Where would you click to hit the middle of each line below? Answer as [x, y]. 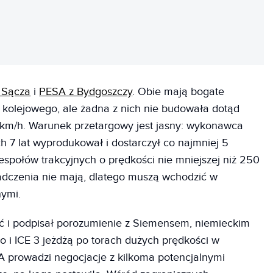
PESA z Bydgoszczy [86, 91]
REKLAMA [20, 19]
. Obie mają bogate [179, 91]
